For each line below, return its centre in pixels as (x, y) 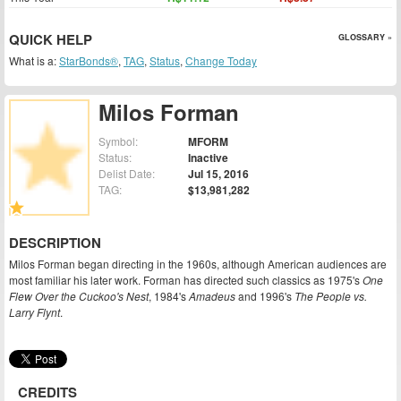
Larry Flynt (34, 312)
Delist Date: (127, 174)
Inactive (208, 158)
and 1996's (265, 296)
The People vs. (331, 296)
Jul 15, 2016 (218, 174)
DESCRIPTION (55, 243)
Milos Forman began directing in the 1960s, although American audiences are (198, 264)
